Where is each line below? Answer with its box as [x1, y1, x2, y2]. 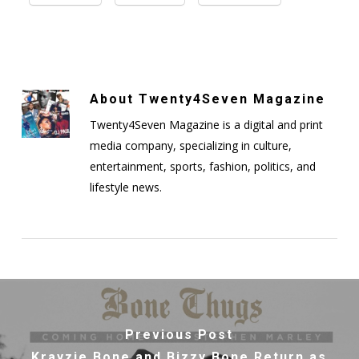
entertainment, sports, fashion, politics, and [89, 158, 316, 174]
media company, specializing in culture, [89, 137, 292, 153]
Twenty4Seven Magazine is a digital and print [89, 116, 323, 132]
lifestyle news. [89, 179, 162, 195]
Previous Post [125, 327, 234, 343]
